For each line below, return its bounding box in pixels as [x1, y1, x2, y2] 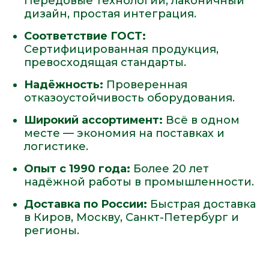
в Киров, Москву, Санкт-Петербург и [24, 211, 239, 224]
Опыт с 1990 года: [24, 162, 130, 175]
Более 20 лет [130, 162, 209, 175]
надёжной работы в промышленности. [24, 175, 254, 189]
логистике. [24, 140, 88, 153]
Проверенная [103, 78, 187, 91]
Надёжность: [24, 78, 103, 91]
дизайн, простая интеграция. [24, 7, 196, 20]
